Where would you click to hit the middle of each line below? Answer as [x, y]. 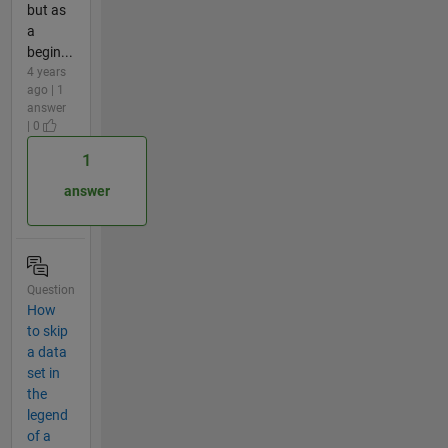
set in [43, 372]
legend [47, 414]
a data [46, 351]
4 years [46, 71]
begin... [49, 51]
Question [50, 289]
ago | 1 [45, 89]
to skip [47, 330]
